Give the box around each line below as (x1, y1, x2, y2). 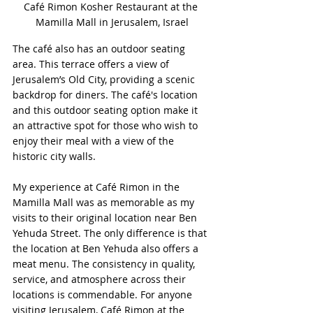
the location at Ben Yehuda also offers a (13, 242, 201, 256)
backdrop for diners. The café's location (13, 88, 201, 102)
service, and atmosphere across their (13, 272, 189, 286)
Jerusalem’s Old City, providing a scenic (13, 73, 198, 87)
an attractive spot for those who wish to (13, 119, 201, 133)
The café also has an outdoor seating (13, 42, 188, 56)
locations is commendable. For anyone (13, 288, 195, 302)
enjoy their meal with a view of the (13, 134, 177, 148)
